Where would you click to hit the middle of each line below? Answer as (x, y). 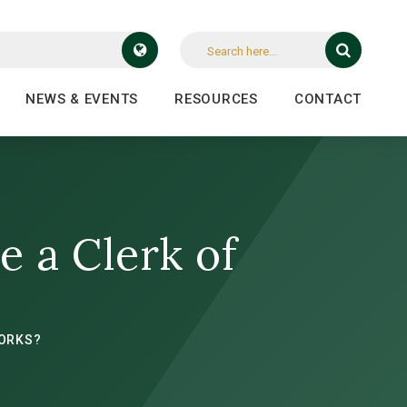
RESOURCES (216, 99)
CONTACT (328, 99)
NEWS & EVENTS (82, 99)
